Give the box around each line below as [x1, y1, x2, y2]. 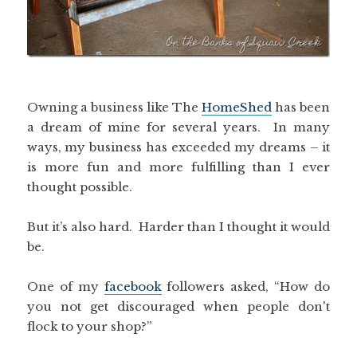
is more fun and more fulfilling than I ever [26, 159, 331, 175]
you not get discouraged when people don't [26, 298, 331, 314]
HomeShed [202, 99, 273, 115]
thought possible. [26, 178, 132, 194]
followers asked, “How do [161, 278, 331, 294]
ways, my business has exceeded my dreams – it [26, 139, 331, 155]
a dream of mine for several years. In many [26, 119, 331, 135]
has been [272, 99, 331, 115]
